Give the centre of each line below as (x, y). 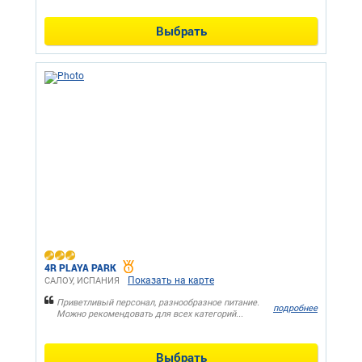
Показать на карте (171, 280)
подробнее (295, 309)
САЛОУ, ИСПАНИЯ (82, 280)
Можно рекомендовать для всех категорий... (150, 314)
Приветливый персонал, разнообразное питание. (158, 302)
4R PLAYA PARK (80, 267)
